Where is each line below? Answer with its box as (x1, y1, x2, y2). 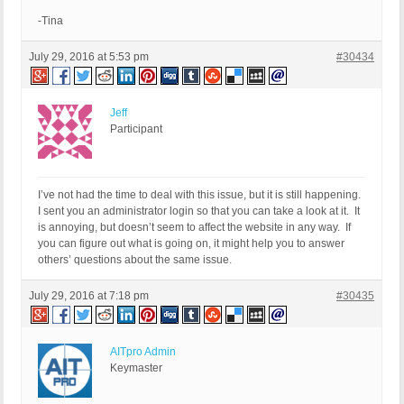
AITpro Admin (110, 345, 176, 359)
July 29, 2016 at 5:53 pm (29, 50, 149, 64)
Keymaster (110, 362, 162, 375)
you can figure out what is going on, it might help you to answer (38, 237, 344, 251)
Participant (110, 123, 162, 136)
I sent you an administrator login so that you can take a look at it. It (38, 205, 360, 218)
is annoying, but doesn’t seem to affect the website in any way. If (38, 221, 351, 234)
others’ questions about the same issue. (38, 253, 232, 267)
